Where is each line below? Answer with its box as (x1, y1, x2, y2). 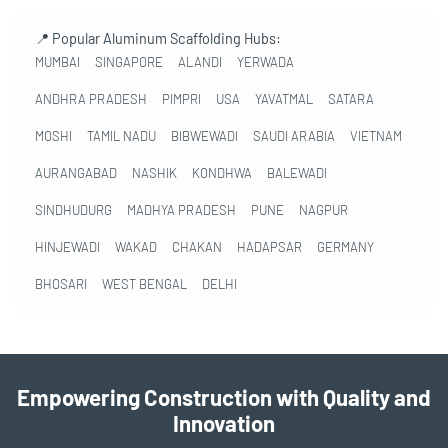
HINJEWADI (35, 238, 100, 255)
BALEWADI (267, 164, 327, 181)
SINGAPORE (95, 53, 163, 70)
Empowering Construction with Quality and (17, 384, 431, 410)
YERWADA (237, 53, 294, 70)
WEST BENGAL (102, 275, 187, 292)
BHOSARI (35, 275, 87, 292)
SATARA (328, 90, 374, 107)
